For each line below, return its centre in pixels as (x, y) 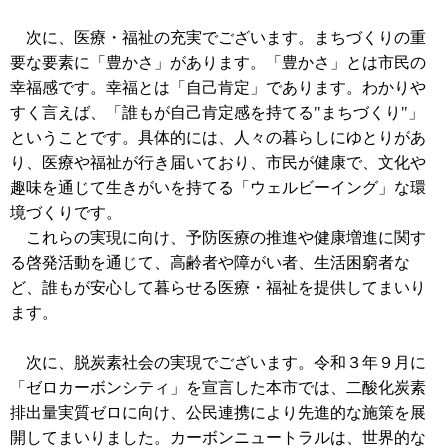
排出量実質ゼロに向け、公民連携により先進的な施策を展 (218, 412)
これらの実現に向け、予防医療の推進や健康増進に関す (218, 237)
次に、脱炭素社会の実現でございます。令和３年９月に (218, 362)
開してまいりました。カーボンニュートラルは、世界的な (218, 437)
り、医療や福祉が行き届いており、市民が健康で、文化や (218, 162)
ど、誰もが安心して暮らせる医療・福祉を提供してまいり (218, 287)
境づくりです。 (66, 212)
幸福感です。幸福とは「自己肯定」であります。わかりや (218, 87)
